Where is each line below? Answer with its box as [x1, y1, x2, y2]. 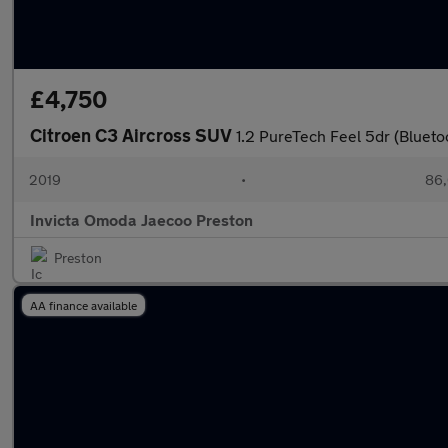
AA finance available [30, 298, 137, 312]
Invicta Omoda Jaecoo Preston [30, 210, 253, 229]
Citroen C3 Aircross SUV [30, 124, 236, 146]
